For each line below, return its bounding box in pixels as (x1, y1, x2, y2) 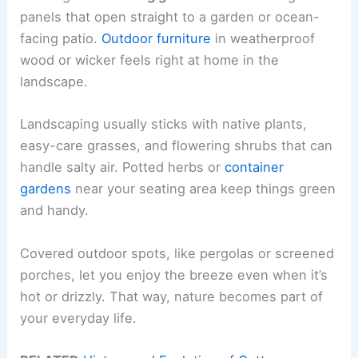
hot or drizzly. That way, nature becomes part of (20, 288, 324, 304)
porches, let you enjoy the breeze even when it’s (20, 266, 328, 283)
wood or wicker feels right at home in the (20, 52, 280, 69)
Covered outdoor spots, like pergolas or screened (20, 245, 335, 261)
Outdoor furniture (101, 30, 212, 47)
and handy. (20, 202, 89, 219)
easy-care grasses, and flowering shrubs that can (20, 137, 333, 154)
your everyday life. (20, 309, 137, 326)
